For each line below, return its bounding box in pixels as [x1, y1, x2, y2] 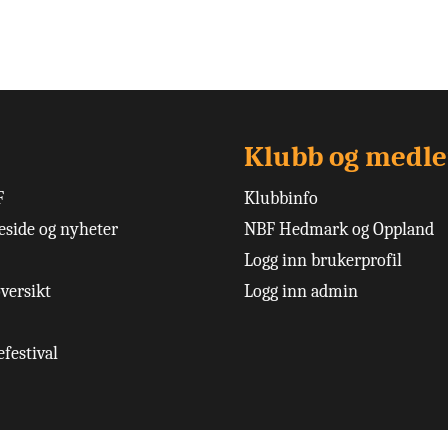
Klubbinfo [244, 187, 318, 209]
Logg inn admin [244, 280, 358, 302]
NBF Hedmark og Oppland [244, 218, 434, 240]
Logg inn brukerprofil [244, 249, 402, 271]
